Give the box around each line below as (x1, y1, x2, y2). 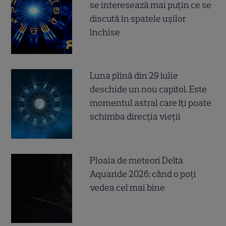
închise (90, 27, 121, 38)
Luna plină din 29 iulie (90, 70, 179, 82)
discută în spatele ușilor (90, 13, 187, 25)
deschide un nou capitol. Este (90, 84, 207, 95)
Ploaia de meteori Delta (90, 154, 184, 166)
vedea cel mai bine (90, 182, 165, 193)
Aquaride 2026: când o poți (90, 168, 197, 180)
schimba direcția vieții (90, 111, 181, 123)
